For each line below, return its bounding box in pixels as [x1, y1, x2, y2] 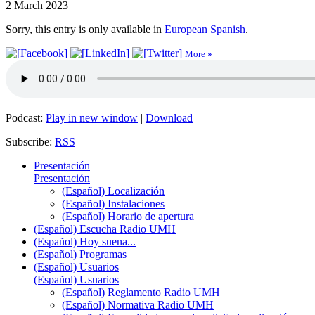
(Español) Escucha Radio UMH [34, 222, 176, 235]
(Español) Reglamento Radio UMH [62, 285, 220, 298]
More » [185, 48, 212, 59]
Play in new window [46, 111, 138, 124]
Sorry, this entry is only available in [6, 22, 165, 35]
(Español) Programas [34, 247, 127, 260]
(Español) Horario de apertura [62, 210, 194, 222]
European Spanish [165, 22, 245, 35]
